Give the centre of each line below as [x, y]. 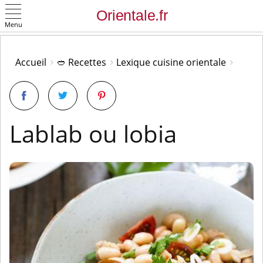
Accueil [31, 62]
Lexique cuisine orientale [171, 62]
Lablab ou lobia [93, 134]
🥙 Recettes [81, 62]
